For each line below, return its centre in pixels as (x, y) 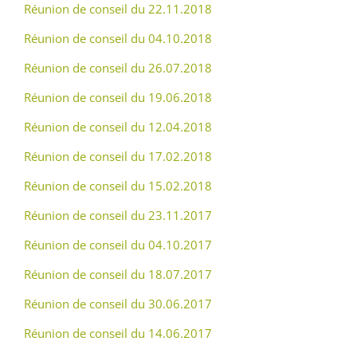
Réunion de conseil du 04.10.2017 (118, 245)
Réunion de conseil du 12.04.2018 (118, 127)
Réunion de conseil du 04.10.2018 (118, 38)
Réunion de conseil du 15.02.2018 (118, 186)
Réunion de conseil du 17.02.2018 (118, 156)
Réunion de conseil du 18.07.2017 (118, 274)
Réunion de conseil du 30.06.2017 (118, 304)
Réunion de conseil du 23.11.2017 (118, 215)
